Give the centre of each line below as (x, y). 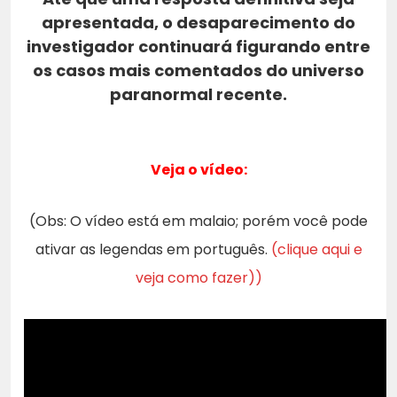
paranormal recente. (198, 94)
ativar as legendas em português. (153, 249)
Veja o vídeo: (198, 169)
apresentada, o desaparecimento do (198, 22)
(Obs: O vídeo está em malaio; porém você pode (198, 221)
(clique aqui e (316, 249)
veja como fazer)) (198, 277)
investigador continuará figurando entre (198, 46)
